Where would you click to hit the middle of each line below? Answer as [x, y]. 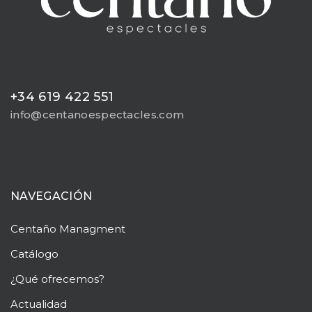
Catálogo [34, 253]
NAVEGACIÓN [52, 196]
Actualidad [39, 304]
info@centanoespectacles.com [97, 114]
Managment [91, 228]
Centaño [33, 228]
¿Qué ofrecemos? [57, 279]
